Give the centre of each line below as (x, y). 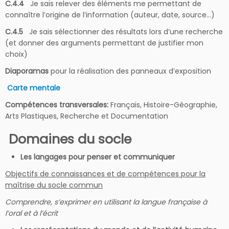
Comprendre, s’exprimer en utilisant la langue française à (106, 202)
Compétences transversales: (58, 105)
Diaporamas (27, 71)
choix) (16, 54)
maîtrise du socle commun (54, 185)
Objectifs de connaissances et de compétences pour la (105, 174)
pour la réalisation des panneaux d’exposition (130, 71)
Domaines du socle (70, 139)
